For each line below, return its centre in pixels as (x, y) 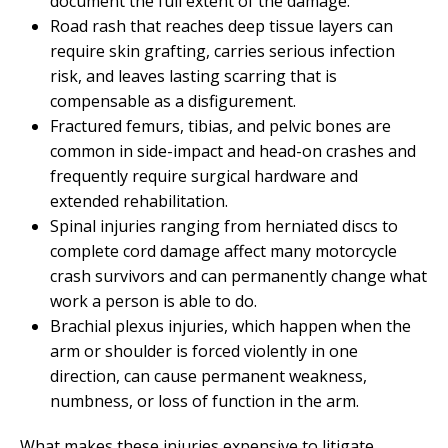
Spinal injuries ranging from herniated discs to (224, 225)
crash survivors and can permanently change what (238, 275)
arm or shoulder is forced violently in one (204, 350)
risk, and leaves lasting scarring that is (193, 75)
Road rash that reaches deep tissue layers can (221, 25)
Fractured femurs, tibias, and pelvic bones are (220, 125)
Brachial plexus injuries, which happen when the (230, 325)
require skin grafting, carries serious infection (222, 50)
